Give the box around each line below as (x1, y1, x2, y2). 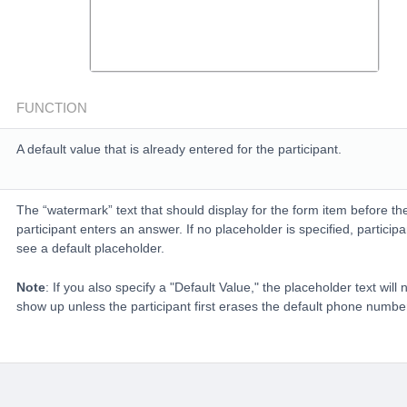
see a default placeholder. (15, 240, 164, 255)
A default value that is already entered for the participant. (15, 141, 342, 156)
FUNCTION (15, 99, 87, 115)
